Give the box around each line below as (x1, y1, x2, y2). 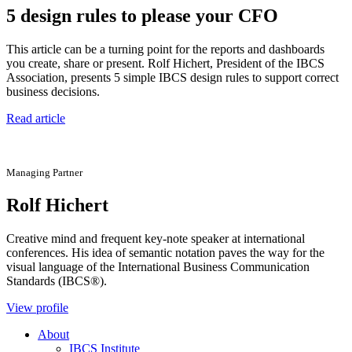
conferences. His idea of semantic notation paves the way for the (6, 245, 324, 259)
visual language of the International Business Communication (6, 259, 310, 273)
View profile (6, 300, 68, 314)
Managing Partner (6, 166, 82, 178)
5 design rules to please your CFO (6, 5, 278, 26)
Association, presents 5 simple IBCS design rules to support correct (6, 70, 339, 84)
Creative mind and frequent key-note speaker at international (6, 231, 305, 245)
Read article (6, 111, 65, 125)
